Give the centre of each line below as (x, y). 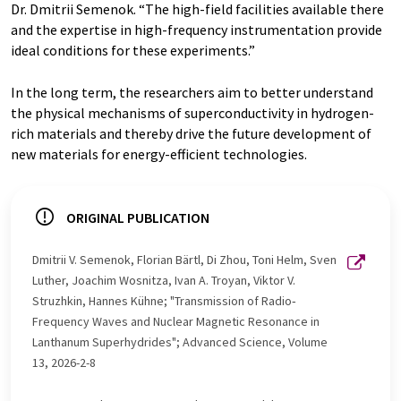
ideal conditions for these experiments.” (133, 51)
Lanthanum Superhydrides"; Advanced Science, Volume (180, 342)
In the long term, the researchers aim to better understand (192, 93)
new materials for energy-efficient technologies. (159, 154)
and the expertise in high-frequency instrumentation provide (196, 30)
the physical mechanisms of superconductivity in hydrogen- (192, 113)
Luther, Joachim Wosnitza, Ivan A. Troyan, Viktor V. (164, 281)
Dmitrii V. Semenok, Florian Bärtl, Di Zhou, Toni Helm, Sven (184, 260)
